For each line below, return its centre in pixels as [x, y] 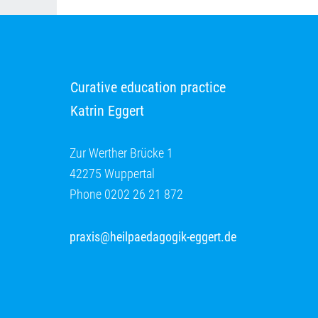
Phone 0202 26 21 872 [126, 194]
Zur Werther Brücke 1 [121, 153]
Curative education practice [148, 87]
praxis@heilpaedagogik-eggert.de [153, 237]
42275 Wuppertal [112, 174]
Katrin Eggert [107, 111]
